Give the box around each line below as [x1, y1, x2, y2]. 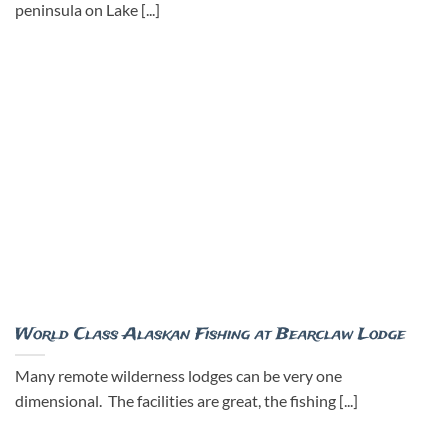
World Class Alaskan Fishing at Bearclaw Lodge [15, 322, 406, 346]
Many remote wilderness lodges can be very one [15, 367, 342, 386]
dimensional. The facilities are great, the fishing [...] [15, 392, 358, 411]
